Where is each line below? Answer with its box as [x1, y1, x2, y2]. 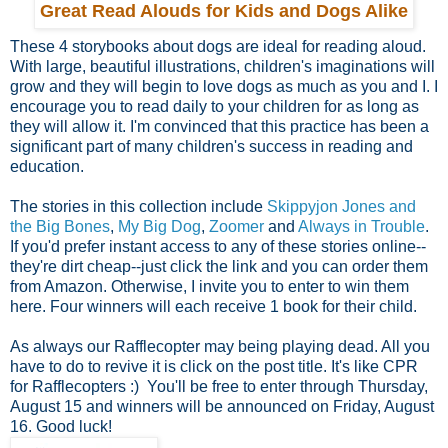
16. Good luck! [10, 417, 112, 435]
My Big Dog [118, 217, 201, 235]
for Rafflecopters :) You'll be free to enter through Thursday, [10, 377, 428, 395]
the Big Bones [10, 217, 110, 235]
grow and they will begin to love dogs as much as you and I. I [10, 77, 438, 95]
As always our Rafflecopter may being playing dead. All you [10, 337, 430, 355]
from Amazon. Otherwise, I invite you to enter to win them [10, 277, 409, 295]
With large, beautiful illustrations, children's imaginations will [10, 57, 435, 75]
